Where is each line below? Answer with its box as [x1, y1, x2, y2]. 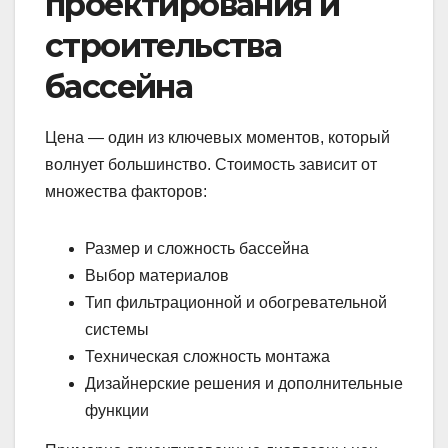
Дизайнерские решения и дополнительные [85, 375, 403, 393]
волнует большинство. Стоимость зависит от [45, 156, 377, 174]
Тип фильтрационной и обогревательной [85, 294, 387, 312]
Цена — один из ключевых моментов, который [45, 129, 390, 147]
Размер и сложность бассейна [85, 240, 309, 258]
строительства [45, 25, 282, 65]
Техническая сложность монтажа [85, 348, 330, 366]
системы [85, 321, 149, 339]
